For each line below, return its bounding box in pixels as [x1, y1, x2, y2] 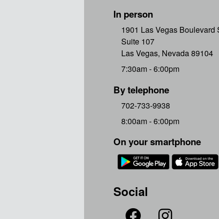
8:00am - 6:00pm [121, 115, 179, 127]
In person [113, 7, 153, 21]
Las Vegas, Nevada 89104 [121, 47, 213, 59]
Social [113, 183, 148, 200]
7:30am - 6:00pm [121, 63, 179, 74]
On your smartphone [113, 135, 201, 149]
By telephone [113, 83, 169, 96]
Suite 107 [121, 35, 154, 47]
